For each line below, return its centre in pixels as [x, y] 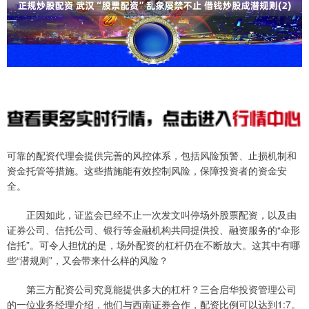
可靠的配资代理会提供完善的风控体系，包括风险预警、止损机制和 [152, 155]
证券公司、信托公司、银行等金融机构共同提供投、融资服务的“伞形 [153, 229]
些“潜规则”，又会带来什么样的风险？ [88, 260]
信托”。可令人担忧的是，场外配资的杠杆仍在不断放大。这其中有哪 [153, 245]
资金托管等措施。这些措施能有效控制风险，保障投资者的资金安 [147, 170]
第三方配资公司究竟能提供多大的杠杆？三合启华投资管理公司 [152, 289]
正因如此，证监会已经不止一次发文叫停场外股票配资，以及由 [152, 214]
